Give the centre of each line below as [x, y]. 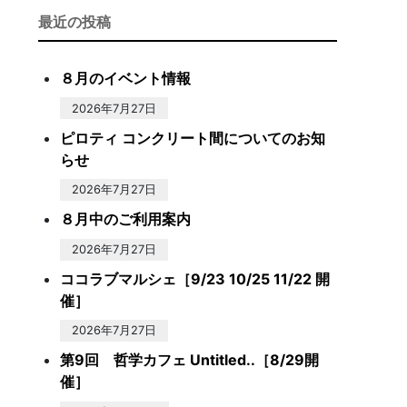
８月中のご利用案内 [125, 219]
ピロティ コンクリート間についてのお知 [193, 138]
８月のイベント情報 [125, 78]
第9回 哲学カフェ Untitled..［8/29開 [189, 360]
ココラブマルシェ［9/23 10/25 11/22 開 [195, 278]
